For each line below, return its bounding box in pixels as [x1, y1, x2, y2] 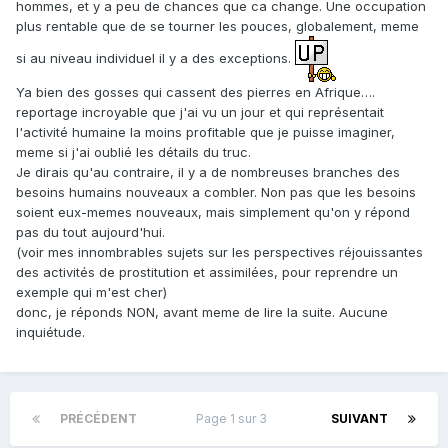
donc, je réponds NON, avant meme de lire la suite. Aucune [16, 304, 388, 321]
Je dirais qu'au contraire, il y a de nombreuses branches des [16, 164, 400, 181]
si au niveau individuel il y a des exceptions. [16, 49, 295, 66]
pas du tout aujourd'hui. [16, 224, 165, 241]
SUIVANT [331, 411, 388, 427]
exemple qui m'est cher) [16, 284, 167, 301]
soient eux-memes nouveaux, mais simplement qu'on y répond [16, 204, 410, 221]
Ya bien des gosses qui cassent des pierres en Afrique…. [16, 84, 375, 101]
